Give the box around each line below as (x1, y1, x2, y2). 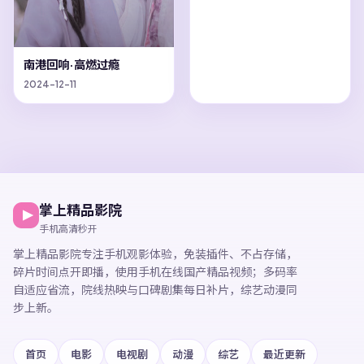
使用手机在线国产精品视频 (115, 264, 252, 279)
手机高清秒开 (39, 223, 97, 235)
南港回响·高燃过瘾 (24, 56, 119, 71)
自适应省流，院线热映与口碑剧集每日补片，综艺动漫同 (13, 282, 297, 297)
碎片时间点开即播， (13, 264, 115, 279)
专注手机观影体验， (81, 246, 184, 261)
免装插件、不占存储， (184, 246, 297, 261)
